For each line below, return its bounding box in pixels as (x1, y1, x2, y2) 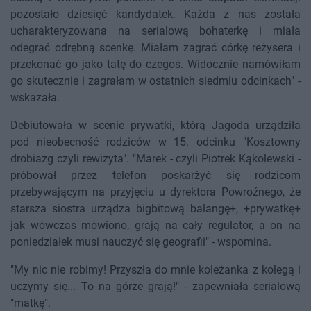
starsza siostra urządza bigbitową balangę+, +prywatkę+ (10, 202, 301, 216)
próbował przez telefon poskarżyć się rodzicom (10, 169, 301, 183)
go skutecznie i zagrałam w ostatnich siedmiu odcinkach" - (10, 74, 301, 88)
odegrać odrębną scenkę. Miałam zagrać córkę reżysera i (10, 41, 301, 55)
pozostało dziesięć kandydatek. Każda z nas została (10, 8, 301, 22)
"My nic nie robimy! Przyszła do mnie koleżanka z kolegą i (10, 263, 301, 277)
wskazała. (10, 91, 60, 105)
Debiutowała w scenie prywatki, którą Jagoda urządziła (10, 119, 301, 133)
